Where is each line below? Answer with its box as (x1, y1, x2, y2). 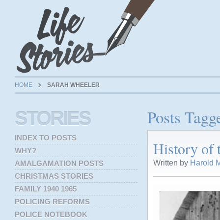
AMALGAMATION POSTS (15, 159, 104, 167)
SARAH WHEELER (47, 82, 100, 88)
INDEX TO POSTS (15, 134, 77, 142)
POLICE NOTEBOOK (15, 210, 87, 219)
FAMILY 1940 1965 (15, 185, 77, 193)
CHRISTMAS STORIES (15, 172, 93, 180)
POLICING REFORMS (15, 197, 90, 206)
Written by (153, 158, 190, 167)
